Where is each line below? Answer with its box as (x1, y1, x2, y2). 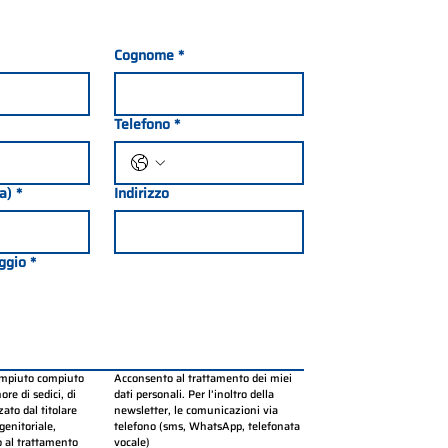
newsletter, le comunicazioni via (113, 401, 278, 419)
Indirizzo (113, 181, 169, 204)
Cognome (113, 43, 174, 66)
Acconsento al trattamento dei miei (113, 369, 292, 387)
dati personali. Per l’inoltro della (113, 385, 274, 403)
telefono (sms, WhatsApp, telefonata (113, 417, 300, 435)
